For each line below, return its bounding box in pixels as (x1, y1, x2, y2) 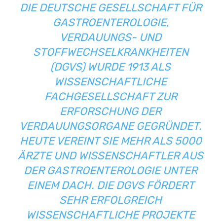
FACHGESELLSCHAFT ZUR (44, 89, 177, 103)
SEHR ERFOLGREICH (59, 193, 162, 207)
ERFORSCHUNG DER (60, 104, 161, 118)
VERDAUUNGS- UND (60, 30, 161, 44)
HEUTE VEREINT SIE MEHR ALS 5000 (19, 134, 202, 147)
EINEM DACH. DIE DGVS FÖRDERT (27, 178, 194, 192)
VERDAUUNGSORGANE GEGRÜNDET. (19, 119, 202, 133)
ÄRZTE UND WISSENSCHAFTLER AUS (18, 148, 203, 162)
